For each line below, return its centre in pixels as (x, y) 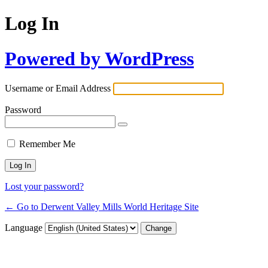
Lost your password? (44, 187)
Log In (32, 24)
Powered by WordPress (99, 58)
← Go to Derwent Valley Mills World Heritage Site (102, 207)
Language (25, 228)
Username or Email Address (58, 89)
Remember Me (47, 144)
